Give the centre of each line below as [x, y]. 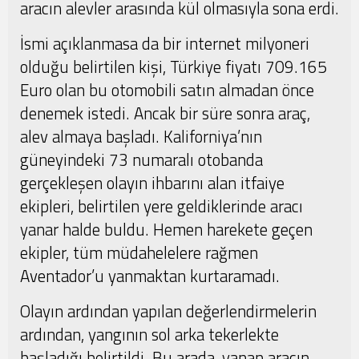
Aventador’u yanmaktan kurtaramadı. [150, 276]
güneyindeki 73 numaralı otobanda [141, 160]
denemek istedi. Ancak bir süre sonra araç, [165, 113]
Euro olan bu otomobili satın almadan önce [167, 90]
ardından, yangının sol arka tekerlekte [149, 335]
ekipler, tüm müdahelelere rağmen [139, 253]
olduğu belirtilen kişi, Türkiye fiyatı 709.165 [173, 67]
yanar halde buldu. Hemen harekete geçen [166, 230]
